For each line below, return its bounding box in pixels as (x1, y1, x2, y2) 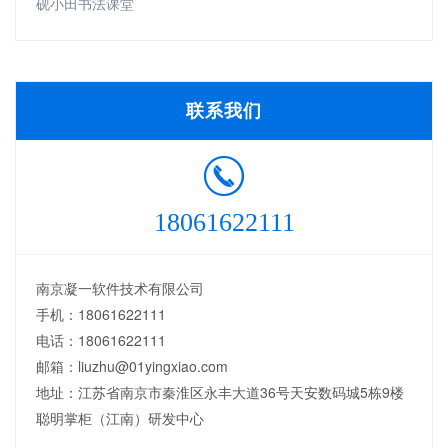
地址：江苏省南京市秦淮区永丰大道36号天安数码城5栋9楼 (36, 382, 404, 403)
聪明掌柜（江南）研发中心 (36, 408, 204, 429)
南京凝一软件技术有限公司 (36, 278, 204, 299)
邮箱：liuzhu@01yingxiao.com (36, 356, 228, 377)
